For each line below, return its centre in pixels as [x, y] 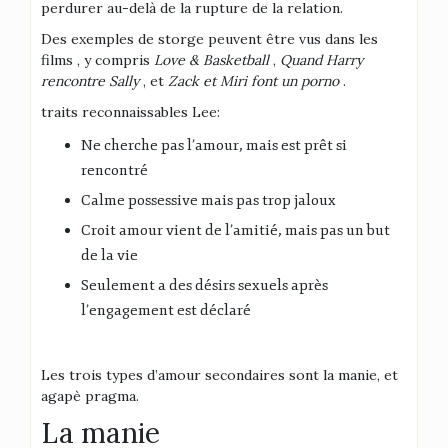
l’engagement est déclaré [166, 310]
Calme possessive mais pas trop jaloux [208, 200]
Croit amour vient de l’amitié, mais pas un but [235, 230]
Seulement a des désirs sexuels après [204, 285]
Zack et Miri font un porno [253, 81]
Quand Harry [321, 60]
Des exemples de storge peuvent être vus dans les [209, 39]
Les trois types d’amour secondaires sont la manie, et [219, 375]
